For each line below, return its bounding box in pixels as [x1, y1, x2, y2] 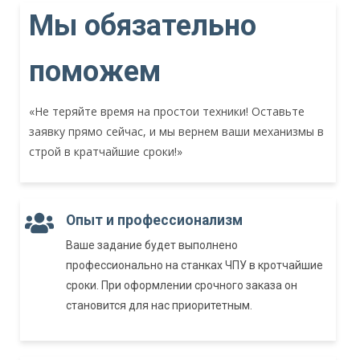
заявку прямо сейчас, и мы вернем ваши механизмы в [29, 124, 324, 140]
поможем [29, 55, 161, 89]
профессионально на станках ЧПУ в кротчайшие [66, 259, 323, 272]
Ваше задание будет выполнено [66, 239, 238, 252]
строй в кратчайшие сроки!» [29, 144, 182, 160]
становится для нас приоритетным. [66, 299, 252, 313]
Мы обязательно [29, 9, 256, 43]
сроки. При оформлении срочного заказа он [66, 279, 297, 292]
